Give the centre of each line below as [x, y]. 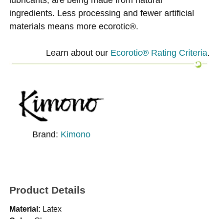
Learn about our [78, 52]
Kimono [75, 134]
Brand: [46, 134]
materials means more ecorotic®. [74, 26]
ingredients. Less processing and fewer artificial [102, 13]
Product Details [48, 190]
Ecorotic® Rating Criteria [159, 52]
